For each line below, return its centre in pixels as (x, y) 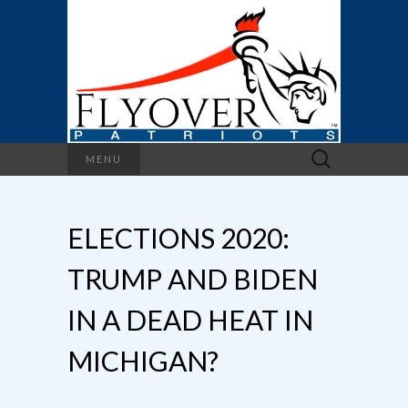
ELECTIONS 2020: (178, 237)
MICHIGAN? (143, 360)
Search (325, 152)
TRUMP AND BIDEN (193, 278)
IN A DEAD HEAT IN (190, 319)
